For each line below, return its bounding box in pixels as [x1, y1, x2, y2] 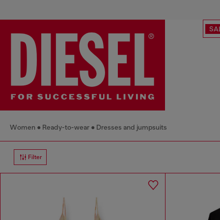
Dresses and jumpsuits [96, 123, 167, 131]
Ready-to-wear [42, 123, 89, 131]
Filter [28, 153, 42, 161]
